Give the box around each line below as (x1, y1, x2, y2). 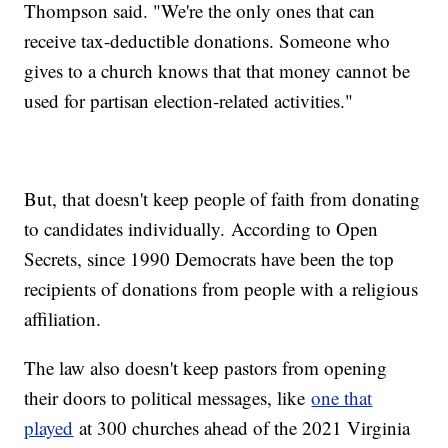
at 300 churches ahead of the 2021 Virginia (73, 414, 411, 440)
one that (311, 384, 373, 410)
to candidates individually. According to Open (24, 215, 379, 241)
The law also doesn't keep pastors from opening (24, 354, 388, 380)
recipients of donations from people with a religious (24, 275, 419, 301)
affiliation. (24, 305, 114, 331)
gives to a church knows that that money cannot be (24, 57, 411, 83)
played (24, 414, 74, 440)
